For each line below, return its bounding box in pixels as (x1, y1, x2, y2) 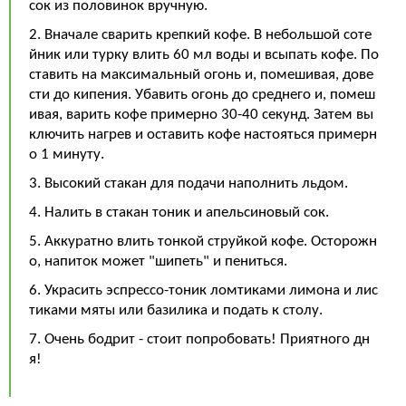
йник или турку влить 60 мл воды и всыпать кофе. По (29, 47, 379, 63)
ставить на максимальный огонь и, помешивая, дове (29, 67, 373, 82)
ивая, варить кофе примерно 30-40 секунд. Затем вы (29, 107, 373, 122)
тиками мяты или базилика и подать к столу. (29, 303, 323, 318)
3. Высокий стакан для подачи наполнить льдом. (29, 176, 348, 191)
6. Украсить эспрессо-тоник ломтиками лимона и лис (29, 283, 378, 298)
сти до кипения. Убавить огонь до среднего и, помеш (29, 87, 375, 102)
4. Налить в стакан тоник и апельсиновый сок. (29, 205, 329, 220)
